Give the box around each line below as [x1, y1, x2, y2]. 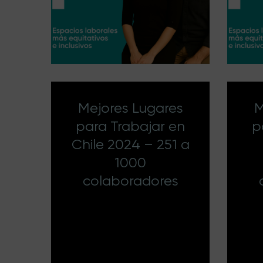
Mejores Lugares [77, 100, 183, 116]
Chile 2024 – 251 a [71, 136, 190, 153]
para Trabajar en [76, 118, 185, 134]
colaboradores [82, 173, 178, 189]
